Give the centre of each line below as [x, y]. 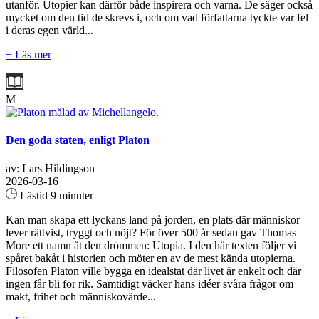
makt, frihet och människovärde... [81, 296]
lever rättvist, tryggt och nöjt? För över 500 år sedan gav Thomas [151, 232]
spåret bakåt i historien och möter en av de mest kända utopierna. [151, 258]
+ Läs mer [28, 55]
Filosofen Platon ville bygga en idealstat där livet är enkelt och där [153, 271]
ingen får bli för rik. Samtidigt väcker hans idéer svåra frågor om [150, 283]
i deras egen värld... [49, 31]
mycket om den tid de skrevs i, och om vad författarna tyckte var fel [157, 18]
